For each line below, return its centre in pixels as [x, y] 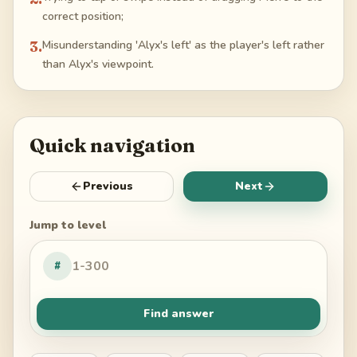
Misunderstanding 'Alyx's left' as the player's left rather [183, 45]
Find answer [178, 314]
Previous [108, 186]
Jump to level [68, 226]
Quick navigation [112, 146]
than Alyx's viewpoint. [98, 65]
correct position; [83, 17]
